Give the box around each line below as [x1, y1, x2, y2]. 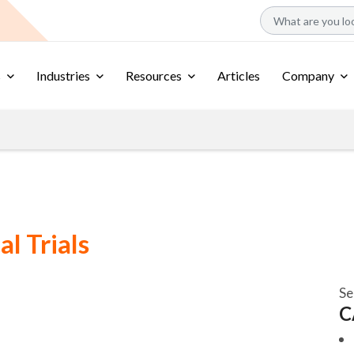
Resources [126, 68, 182, 83]
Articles [217, 68, 260, 83]
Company [282, 68, 334, 83]
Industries [36, 68, 90, 83]
